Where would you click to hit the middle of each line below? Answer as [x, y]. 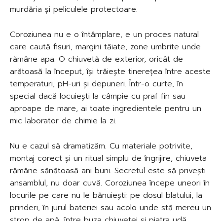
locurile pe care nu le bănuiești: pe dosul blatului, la [106, 195]
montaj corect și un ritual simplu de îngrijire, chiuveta [108, 158]
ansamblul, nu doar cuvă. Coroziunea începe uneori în [110, 183]
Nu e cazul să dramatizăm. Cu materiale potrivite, [101, 146]
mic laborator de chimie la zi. [63, 121]
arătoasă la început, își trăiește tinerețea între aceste [110, 71]
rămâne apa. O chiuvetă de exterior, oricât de [96, 59]
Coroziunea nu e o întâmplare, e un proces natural [104, 34]
